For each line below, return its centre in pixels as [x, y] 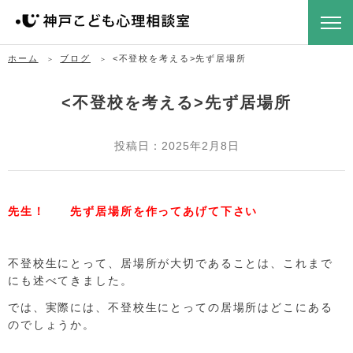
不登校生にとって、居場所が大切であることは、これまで [171, 264]
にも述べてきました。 [71, 281]
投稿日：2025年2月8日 [176, 146]
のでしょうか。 [52, 324]
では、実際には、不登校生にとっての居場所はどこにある [171, 307]
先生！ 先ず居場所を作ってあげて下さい [133, 211]
